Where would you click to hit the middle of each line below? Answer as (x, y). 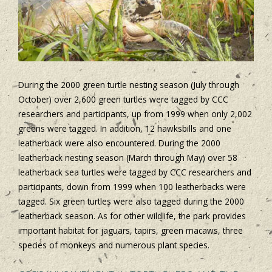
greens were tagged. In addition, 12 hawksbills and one (125, 129)
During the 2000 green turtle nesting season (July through (129, 85)
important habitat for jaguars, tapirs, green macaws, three (131, 231)
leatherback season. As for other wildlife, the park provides (132, 216)
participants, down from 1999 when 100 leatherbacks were (132, 187)
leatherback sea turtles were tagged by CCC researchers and (135, 172)
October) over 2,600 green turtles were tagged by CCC (123, 100)
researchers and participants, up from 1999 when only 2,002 (135, 114)
